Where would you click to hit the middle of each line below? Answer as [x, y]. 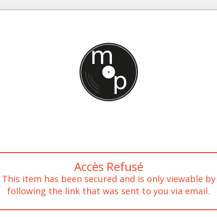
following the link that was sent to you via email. [108, 191]
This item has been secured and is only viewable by [108, 179]
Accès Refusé [108, 166]
